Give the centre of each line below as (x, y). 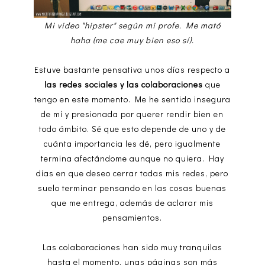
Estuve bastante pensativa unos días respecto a (132, 69)
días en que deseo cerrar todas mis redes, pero (132, 173)
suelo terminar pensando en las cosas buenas (132, 188)
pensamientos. (132, 217)
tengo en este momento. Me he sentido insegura (132, 99)
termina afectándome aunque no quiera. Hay (132, 158)
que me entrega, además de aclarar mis (132, 202)
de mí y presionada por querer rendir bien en (132, 114)
